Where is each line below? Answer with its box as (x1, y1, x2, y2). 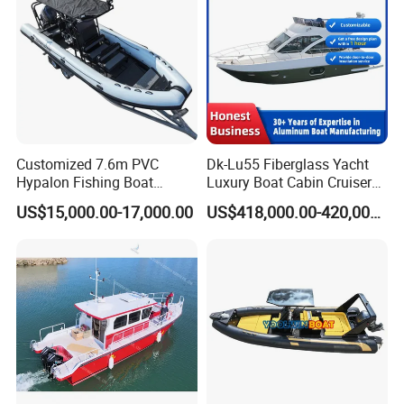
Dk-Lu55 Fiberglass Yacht (206, 153, 369, 174)
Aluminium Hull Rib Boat (16, 189, 173, 210)
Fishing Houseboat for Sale (206, 189, 380, 210)
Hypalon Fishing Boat (16, 171, 154, 192)
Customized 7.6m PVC (16, 153, 160, 174)
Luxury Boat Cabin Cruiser (206, 171, 372, 192)
